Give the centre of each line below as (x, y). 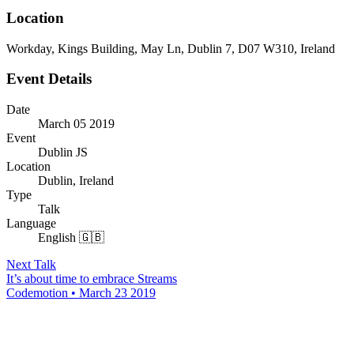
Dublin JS (63, 153)
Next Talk (31, 265)
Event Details (49, 79)
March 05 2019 (76, 124)
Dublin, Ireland (76, 181)
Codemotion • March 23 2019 (81, 293)
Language (31, 224)
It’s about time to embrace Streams (92, 279)
